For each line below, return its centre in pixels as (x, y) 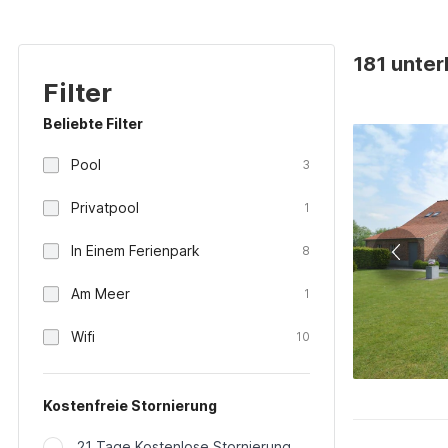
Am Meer (100, 293)
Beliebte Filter (93, 123)
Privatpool (105, 207)
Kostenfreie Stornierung (130, 405)
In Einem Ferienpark (135, 250)
